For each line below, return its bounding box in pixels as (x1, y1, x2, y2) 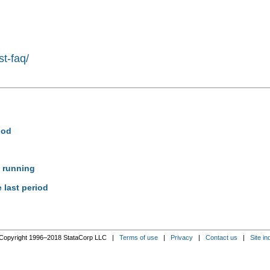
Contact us (205, 233, 237, 241)
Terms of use (119, 233, 158, 241)
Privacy (170, 233, 193, 241)
